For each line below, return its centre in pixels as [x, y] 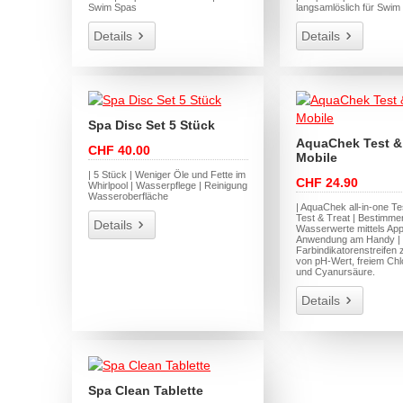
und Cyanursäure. [336, 272]
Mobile [317, 158]
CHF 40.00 [120, 151]
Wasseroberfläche [129, 197]
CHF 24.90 [327, 183]
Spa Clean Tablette [146, 390]
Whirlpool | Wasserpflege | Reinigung [168, 186]
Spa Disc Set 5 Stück [152, 125]
